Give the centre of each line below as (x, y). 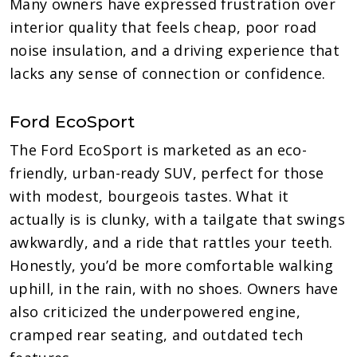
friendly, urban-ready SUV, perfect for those (167, 173)
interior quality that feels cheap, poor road (163, 27)
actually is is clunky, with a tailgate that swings (177, 219)
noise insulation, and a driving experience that (175, 50)
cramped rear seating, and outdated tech (157, 334)
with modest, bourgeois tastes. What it (149, 196)
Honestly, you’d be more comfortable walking (171, 265)
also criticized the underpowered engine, (155, 311)
